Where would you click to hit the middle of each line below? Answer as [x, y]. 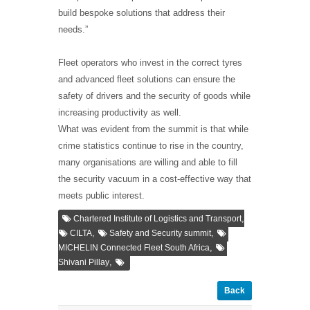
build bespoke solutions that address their [142, 13]
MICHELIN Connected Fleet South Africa [134, 248]
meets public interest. [101, 196]
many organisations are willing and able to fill [148, 163]
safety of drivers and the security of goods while [154, 96]
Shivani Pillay [84, 263]
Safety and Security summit [160, 234]
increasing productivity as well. [120, 113]
